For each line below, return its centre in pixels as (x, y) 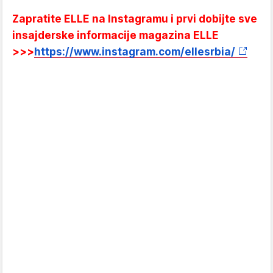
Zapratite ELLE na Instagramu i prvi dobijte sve (135, 19)
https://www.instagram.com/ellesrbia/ (135, 51)
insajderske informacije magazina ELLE (115, 35)
